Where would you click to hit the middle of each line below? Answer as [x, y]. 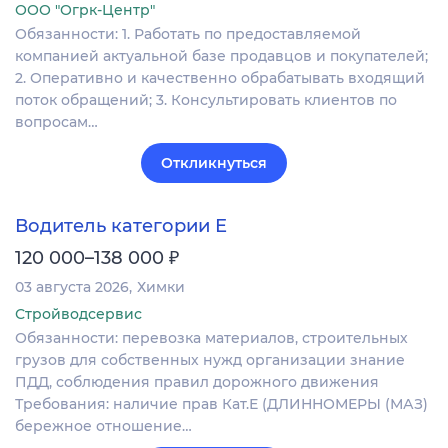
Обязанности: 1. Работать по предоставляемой [188, 33]
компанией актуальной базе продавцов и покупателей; [221, 55]
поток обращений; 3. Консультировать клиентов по [206, 99]
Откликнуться [214, 162]
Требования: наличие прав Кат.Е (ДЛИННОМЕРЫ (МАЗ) [221, 404]
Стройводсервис [78, 314]
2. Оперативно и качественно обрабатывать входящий [220, 77]
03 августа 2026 [72, 287]
